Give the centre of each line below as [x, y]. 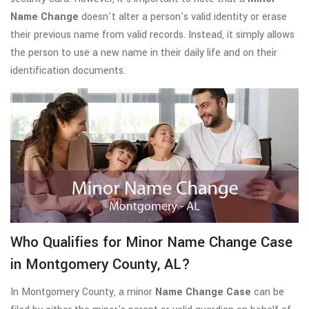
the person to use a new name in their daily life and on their [144, 53]
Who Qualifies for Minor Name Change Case [151, 242]
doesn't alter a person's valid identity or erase [183, 17]
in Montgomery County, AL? [100, 265]
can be [268, 292]
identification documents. [68, 71]
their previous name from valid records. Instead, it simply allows [152, 35]
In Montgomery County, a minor [83, 292]
